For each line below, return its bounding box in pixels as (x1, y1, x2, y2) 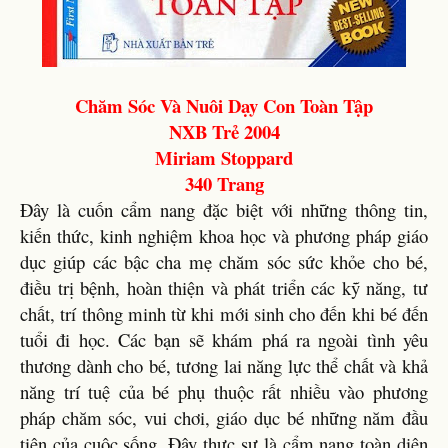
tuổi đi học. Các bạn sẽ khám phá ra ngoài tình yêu (20, 327, 428, 352)
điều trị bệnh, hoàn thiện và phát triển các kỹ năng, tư (20, 275, 428, 300)
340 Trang (184, 170, 264, 197)
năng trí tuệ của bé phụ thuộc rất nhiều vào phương (20, 379, 428, 404)
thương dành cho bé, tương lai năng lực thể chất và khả (20, 353, 428, 378)
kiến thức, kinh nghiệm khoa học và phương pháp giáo (20, 223, 428, 248)
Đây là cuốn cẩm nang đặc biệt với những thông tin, (20, 197, 428, 222)
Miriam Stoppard (155, 144, 293, 171)
